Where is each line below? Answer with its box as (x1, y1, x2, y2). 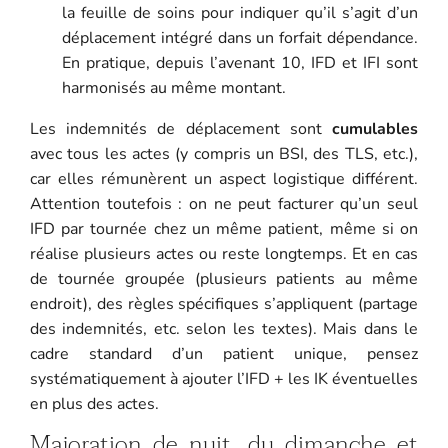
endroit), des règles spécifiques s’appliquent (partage (29, 292, 419, 315)
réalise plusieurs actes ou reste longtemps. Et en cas (29, 242, 419, 265)
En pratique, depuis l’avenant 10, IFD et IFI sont (61, 51, 419, 74)
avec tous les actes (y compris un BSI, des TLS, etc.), (29, 142, 419, 165)
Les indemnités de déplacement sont (29, 117, 333, 140)
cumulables (332, 117, 419, 140)
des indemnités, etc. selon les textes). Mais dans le (29, 317, 419, 340)
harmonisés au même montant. (61, 76, 286, 99)
